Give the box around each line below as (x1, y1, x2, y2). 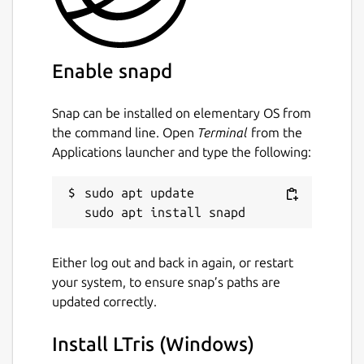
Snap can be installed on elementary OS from (52, 105, 311, 120)
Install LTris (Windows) (52, 332, 254, 355)
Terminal (197, 124, 248, 140)
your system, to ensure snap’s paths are (52, 274, 280, 289)
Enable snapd (52, 59, 172, 82)
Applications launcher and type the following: (52, 144, 311, 159)
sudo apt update (84, 184, 194, 200)
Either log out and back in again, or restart (52, 254, 293, 270)
